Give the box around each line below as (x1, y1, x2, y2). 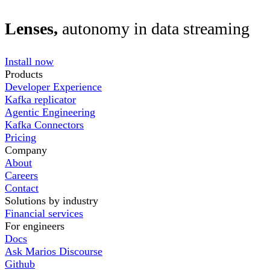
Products (5, 68, 43, 81)
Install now (5, 55, 54, 68)
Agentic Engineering (5, 106, 95, 119)
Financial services (5, 207, 83, 220)
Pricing (5, 131, 36, 144)
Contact (5, 182, 39, 195)
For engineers (5, 220, 64, 233)
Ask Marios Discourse (5, 245, 102, 258)
